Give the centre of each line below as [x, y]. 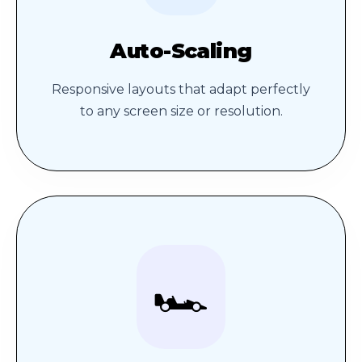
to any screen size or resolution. [181, 112]
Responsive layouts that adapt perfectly [181, 90]
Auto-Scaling [181, 51]
